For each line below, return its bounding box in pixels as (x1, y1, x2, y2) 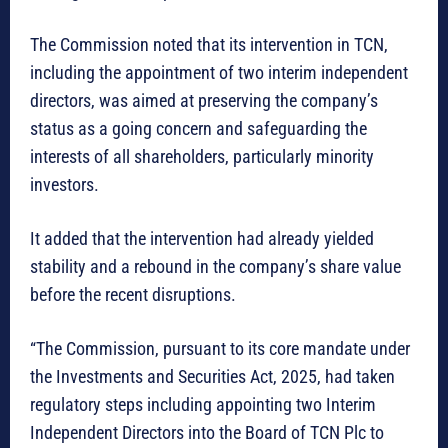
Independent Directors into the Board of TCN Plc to (30, 421, 384, 443)
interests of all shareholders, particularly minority (30, 145, 374, 167)
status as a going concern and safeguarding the (30, 117, 367, 139)
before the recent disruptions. (30, 283, 236, 305)
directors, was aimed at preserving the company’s (30, 89, 378, 111)
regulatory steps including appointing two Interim (30, 393, 376, 415)
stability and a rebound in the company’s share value (30, 255, 401, 277)
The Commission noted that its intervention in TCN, (30, 33, 388, 55)
